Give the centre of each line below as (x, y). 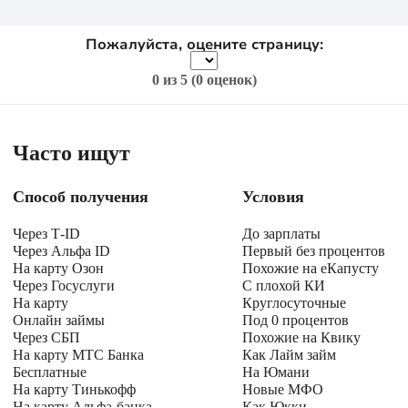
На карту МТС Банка (78, 355)
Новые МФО (283, 389)
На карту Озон (58, 268)
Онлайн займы (59, 320)
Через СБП (46, 337)
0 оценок (224, 80)
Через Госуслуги (64, 286)
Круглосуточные (294, 303)
